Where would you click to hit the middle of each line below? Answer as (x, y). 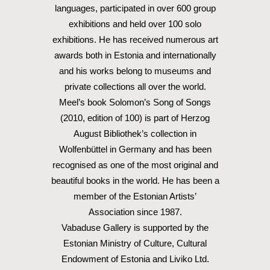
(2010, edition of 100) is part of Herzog (135, 118)
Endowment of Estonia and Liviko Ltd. (135, 259)
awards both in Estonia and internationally (135, 55)
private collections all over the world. (135, 86)
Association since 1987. (135, 212)
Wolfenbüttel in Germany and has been (135, 149)
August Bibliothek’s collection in (135, 133)
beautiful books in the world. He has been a (135, 181)
